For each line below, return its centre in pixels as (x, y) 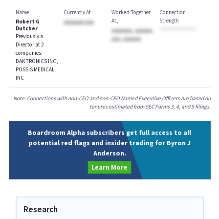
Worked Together (131, 12)
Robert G (27, 22)
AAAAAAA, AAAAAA (132, 31)
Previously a (29, 36)
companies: (29, 53)
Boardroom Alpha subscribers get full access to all (109, 133)
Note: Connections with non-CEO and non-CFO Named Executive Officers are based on (112, 99)
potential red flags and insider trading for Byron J (109, 143)
